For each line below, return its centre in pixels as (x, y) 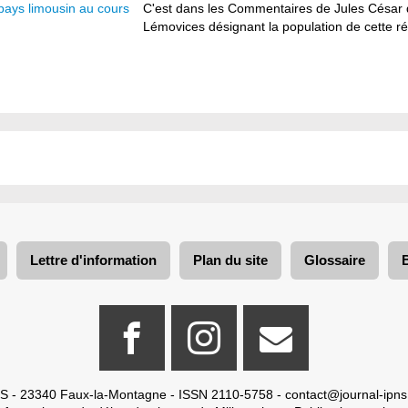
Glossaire (335, 260)
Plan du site (230, 260)
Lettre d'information (93, 260)
